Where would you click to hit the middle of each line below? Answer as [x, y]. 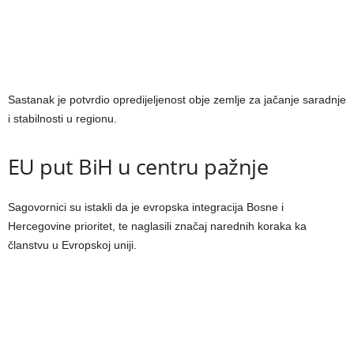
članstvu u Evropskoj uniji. [72, 245]
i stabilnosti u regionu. [62, 119]
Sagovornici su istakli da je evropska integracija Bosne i [146, 207]
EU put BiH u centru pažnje [138, 167]
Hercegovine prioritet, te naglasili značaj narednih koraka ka [157, 226]
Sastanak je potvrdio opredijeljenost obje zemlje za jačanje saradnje [177, 100]
